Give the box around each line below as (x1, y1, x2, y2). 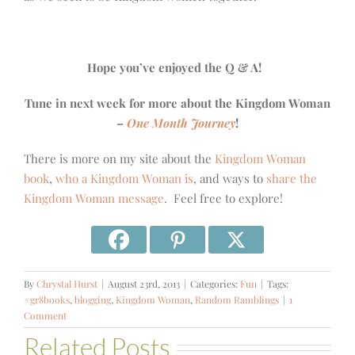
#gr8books (24, 293, 70, 307)
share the (266, 170, 317, 187)
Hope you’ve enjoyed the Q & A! (87, 59, 268, 76)
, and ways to (193, 170, 266, 187)
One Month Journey (127, 115, 235, 132)
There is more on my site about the (24, 151, 215, 167)
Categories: (190, 277, 240, 291)
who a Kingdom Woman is (55, 170, 193, 187)
